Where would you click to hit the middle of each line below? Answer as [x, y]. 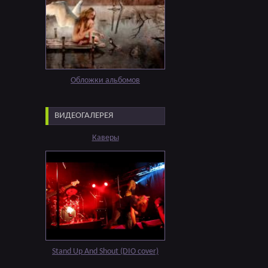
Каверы [105, 138]
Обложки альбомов [105, 80]
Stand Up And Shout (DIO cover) [105, 252]
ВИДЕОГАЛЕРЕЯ [84, 116]
